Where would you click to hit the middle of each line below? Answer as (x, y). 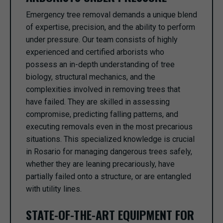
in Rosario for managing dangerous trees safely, (109, 152)
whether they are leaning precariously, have (100, 164)
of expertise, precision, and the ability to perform (111, 27)
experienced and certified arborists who (95, 52)
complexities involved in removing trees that (103, 89)
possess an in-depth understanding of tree (100, 64)
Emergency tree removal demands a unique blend (111, 15)
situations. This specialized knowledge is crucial (110, 139)
